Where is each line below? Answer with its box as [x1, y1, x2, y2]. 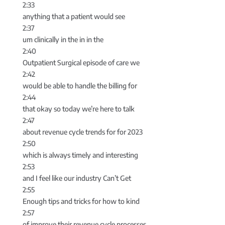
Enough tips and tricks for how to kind [22, 197, 140, 206]
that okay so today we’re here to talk [22, 104, 135, 114]
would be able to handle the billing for [22, 81, 137, 90]
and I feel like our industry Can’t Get [22, 174, 131, 183]
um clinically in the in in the [22, 35, 103, 44]
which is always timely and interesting [22, 151, 138, 160]
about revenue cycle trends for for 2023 [22, 128, 143, 137]
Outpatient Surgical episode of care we [22, 58, 140, 67]
